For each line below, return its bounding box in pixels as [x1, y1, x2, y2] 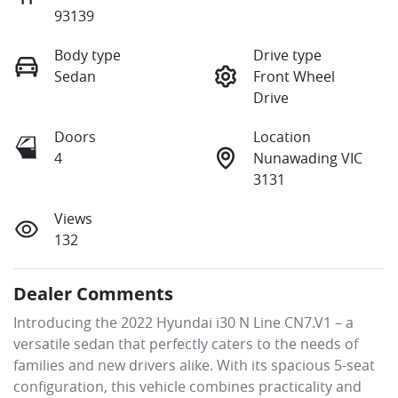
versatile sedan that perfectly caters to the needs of [13, 334, 358, 354]
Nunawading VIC [253, 148, 362, 169]
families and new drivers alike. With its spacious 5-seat [13, 355, 375, 376]
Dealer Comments [13, 282, 173, 306]
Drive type [253, 45, 322, 66]
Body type [54, 45, 121, 66]
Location [253, 127, 311, 147]
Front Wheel [253, 67, 335, 87]
